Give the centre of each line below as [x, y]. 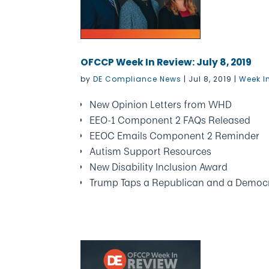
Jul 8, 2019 [210, 79]
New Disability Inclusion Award [159, 167]
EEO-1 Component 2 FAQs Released [170, 120]
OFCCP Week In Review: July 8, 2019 [166, 62]
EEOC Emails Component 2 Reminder [175, 136]
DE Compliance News [138, 79]
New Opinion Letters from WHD [161, 104]
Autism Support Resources [151, 151]
